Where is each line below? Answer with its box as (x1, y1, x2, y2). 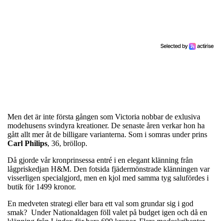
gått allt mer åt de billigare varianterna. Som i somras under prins (7, 130, 207, 139)
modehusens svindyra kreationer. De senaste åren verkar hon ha (7, 121, 205, 130)
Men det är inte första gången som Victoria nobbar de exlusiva (7, 112, 200, 121)
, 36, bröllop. (47, 139, 89, 147)
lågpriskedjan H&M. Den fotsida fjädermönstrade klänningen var (7, 164, 210, 173)
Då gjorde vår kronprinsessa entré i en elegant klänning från (7, 155, 193, 164)
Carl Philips (7, 139, 47, 147)
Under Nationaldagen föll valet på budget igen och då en (31, 208, 207, 217)
